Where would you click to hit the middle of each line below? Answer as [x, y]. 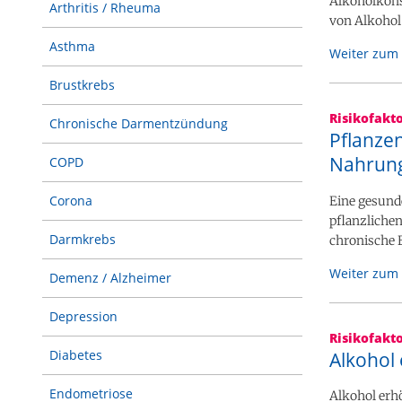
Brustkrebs [82, 85]
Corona [71, 201]
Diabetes [76, 355]
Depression [83, 316]
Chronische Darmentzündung [139, 123]
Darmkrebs [83, 239]
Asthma [72, 46]
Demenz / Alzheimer [110, 278]
